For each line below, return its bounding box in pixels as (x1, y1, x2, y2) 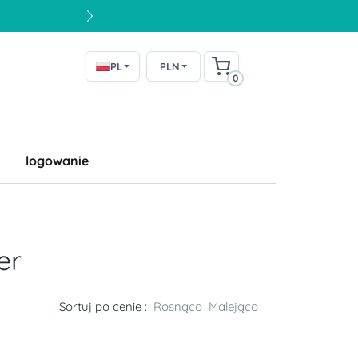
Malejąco (209, 299, 258, 314)
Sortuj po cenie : (59, 299, 147, 314)
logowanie (26, 153, 89, 169)
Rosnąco (153, 299, 202, 314)
